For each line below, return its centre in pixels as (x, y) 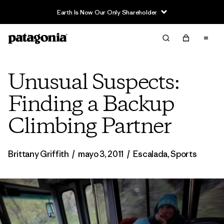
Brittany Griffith (39, 154)
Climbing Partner (89, 127)
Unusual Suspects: (94, 83)
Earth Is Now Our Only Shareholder (107, 12)
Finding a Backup (91, 105)
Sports (184, 154)
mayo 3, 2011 (101, 154)
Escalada (150, 154)
